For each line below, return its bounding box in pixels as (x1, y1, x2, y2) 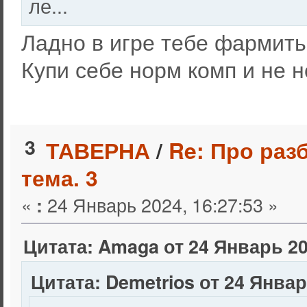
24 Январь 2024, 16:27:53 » (42, 191, 278, 219)
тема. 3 (21, 162, 98, 194)
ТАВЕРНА (45, 134, 150, 167)
